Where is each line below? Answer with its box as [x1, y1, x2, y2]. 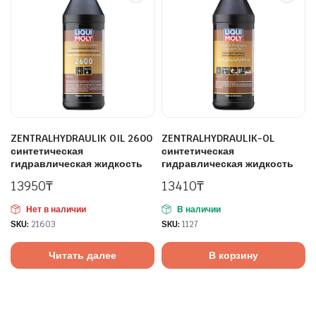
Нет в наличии [25, 204, 86, 215]
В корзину [208, 248, 259, 262]
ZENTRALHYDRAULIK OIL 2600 [11, 132, 152, 145]
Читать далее [49, 248, 116, 262]
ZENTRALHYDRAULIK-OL [162, 132, 274, 145]
